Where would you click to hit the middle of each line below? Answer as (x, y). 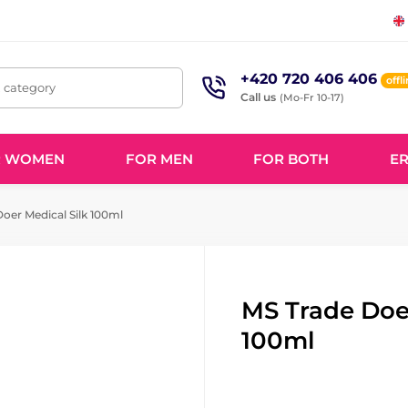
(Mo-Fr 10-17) (312, 97)
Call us (258, 97)
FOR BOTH (291, 158)
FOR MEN (159, 158)
